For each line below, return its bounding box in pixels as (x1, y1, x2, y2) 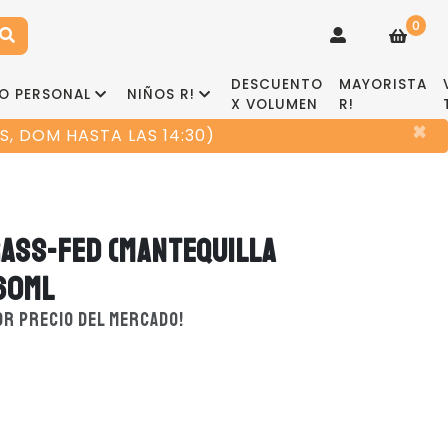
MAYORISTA (339, 75, 427, 94)
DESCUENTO (231, 75, 323, 94)
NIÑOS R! (127, 85, 195, 104)
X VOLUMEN (231, 95, 318, 114)
